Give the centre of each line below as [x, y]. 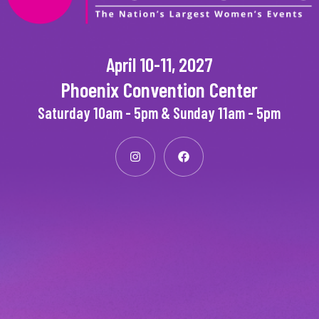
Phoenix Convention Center [159, 89]
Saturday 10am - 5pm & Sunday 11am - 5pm [159, 112]
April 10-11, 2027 [159, 64]
